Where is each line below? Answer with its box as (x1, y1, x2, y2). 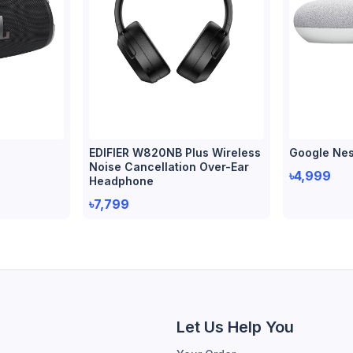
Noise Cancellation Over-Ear (89, 159, 250, 173)
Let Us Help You (176, 317, 294, 336)
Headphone (89, 173, 154, 188)
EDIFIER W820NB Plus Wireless (89, 145, 262, 159)
